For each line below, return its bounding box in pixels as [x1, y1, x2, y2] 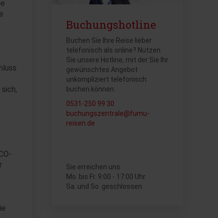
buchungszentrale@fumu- [66, 109, 149, 117]
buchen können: [66, 85, 115, 93]
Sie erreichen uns [66, 163, 120, 171]
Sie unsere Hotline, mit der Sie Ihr [66, 56, 168, 64]
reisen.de [66, 119, 95, 127]
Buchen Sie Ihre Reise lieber [66, 36, 152, 44]
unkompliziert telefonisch [66, 75, 146, 83]
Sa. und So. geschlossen [66, 182, 142, 190]
